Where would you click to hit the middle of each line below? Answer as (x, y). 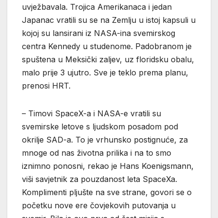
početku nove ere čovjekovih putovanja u (99, 205)
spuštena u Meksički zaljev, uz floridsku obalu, (108, 59)
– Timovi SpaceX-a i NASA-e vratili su (91, 113)
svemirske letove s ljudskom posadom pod (100, 126)
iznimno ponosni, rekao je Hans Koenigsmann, (108, 166)
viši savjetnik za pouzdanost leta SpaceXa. (100, 179)
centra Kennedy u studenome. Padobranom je (107, 46)
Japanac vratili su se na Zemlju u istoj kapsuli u (109, 20)
